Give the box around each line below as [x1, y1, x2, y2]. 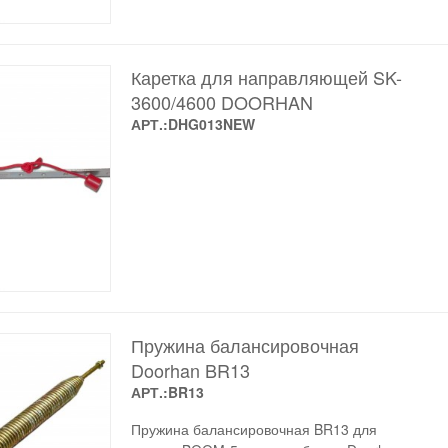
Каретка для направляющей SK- [130, 64, 402, 91]
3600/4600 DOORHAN [130, 89, 313, 116]
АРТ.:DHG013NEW [130, 114, 255, 135]
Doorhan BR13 [130, 357, 250, 384]
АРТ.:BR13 [130, 382, 204, 403]
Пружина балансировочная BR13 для [130, 419, 377, 440]
